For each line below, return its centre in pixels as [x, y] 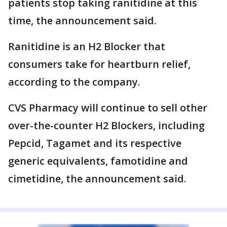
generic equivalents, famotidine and [98, 161]
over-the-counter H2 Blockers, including [106, 125]
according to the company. [75, 82]
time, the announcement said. [84, 20]
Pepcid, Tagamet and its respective [95, 143]
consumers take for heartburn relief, [99, 64]
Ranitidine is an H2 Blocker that [87, 46]
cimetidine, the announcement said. [99, 178]
